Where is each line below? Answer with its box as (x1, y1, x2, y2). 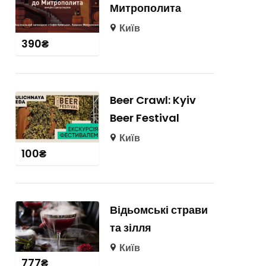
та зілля (109, 220, 151, 235)
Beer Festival (109, 110, 179, 125)
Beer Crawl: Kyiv (109, 92, 196, 107)
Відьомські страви (109, 202, 208, 217)
